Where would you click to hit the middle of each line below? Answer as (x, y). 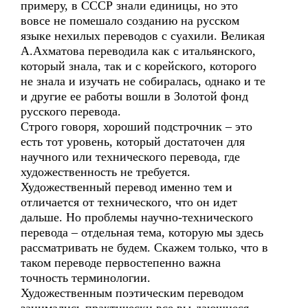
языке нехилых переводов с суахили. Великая (143, 36)
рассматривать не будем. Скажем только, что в (144, 247)
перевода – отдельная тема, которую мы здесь (142, 232)
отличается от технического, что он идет (129, 202)
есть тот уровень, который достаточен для (133, 142)
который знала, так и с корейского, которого (139, 66)
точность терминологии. (86, 278)
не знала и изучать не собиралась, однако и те (143, 81)
